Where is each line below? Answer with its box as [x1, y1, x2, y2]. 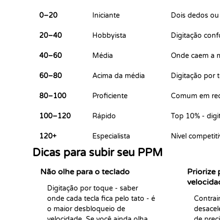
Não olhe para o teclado [40, 167, 130, 177]
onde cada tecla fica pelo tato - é [47, 194, 155, 203]
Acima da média [92, 72, 145, 80]
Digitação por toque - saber [47, 184, 138, 192]
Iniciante [92, 11, 120, 20]
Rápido [92, 112, 116, 120]
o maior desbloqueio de [47, 205, 125, 213]
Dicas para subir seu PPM [32, 146, 163, 159]
